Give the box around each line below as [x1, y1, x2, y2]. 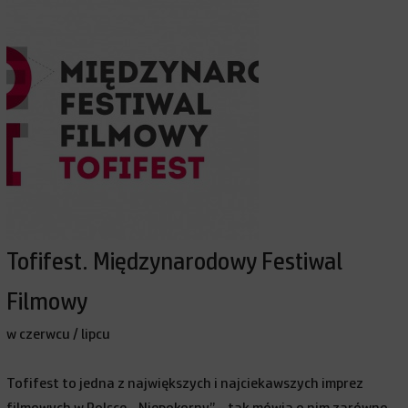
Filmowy [6, 291, 88, 314]
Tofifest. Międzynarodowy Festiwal [6, 250, 343, 274]
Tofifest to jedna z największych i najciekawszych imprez [6, 376, 364, 391]
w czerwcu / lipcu [6, 327, 111, 342]
